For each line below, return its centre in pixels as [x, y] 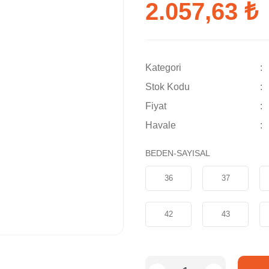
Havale [161, 125]
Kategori [163, 67]
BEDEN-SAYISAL [178, 153]
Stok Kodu [168, 86]
